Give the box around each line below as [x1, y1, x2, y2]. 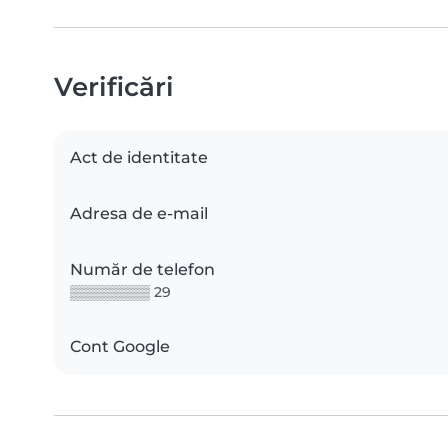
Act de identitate [70, 147, 208, 167]
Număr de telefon [70, 259, 215, 279]
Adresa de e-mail [70, 203, 208, 223]
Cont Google [70, 336, 170, 356]
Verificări [54, 70, 174, 102]
